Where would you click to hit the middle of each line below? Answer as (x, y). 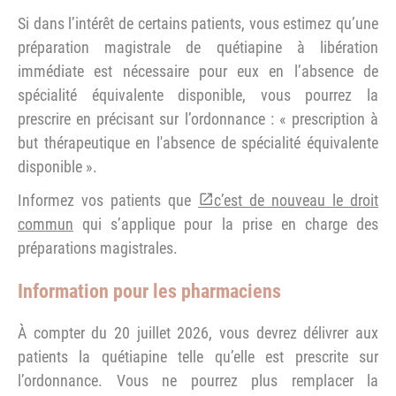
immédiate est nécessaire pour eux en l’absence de (198, 71)
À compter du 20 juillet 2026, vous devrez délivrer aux (198, 333)
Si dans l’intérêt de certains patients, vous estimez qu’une (198, 23)
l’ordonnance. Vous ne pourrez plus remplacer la (198, 381)
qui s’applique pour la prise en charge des (226, 224)
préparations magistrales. (98, 248)
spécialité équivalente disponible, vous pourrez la (198, 95)
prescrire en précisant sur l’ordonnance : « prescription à (198, 119)
